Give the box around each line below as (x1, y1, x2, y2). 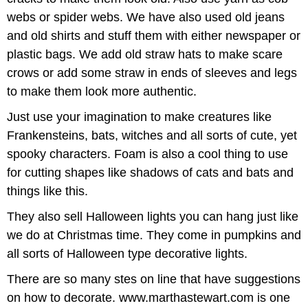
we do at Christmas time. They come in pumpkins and (7, 228, 301, 242)
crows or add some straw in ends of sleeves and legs (7, 65, 297, 80)
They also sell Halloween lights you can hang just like (7, 209, 298, 223)
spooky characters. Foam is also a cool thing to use (7, 146, 288, 161)
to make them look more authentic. (7, 84, 197, 98)
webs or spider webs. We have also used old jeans (7, 10, 285, 24)
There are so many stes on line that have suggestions (7, 272, 300, 286)
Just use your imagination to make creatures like (7, 109, 272, 124)
